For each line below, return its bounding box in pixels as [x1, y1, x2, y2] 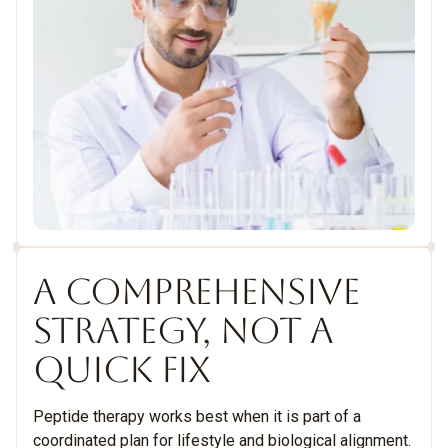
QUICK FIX [33, 348, 211, 390]
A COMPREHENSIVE [33, 270, 360, 312]
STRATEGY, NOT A [33, 309, 333, 351]
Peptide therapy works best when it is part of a [33, 406, 361, 426]
